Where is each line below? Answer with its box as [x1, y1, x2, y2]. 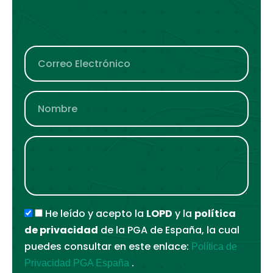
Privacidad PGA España [24, 257, 132, 268]
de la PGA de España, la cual [98, 222, 240, 237]
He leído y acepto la [45, 206, 147, 221]
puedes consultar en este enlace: [24, 239, 192, 253]
